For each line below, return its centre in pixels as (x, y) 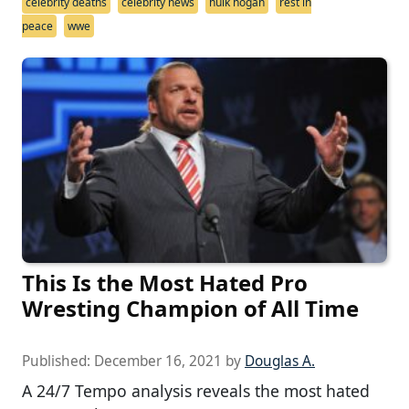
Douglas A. (280, 362)
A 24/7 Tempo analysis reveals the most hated (196, 391)
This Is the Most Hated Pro (165, 283)
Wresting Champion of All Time (190, 309)
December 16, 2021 (158, 362)
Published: (58, 362)
